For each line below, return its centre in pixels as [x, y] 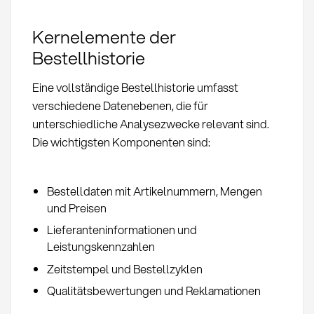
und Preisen [76, 207]
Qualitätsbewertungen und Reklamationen [153, 290]
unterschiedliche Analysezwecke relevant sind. [150, 123]
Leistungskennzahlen [101, 247]
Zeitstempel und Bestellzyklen [124, 268]
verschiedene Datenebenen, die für [120, 105]
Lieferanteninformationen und [122, 230]
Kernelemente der [104, 37]
